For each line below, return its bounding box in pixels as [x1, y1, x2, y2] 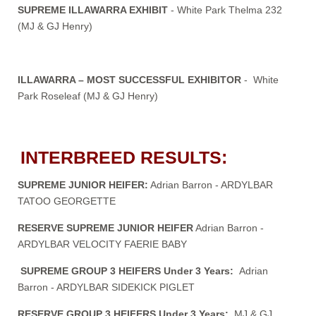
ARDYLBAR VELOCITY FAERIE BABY [18, 238, 187, 250]
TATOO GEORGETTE [18, 195, 116, 207]
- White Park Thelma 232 [168, 4, 282, 16]
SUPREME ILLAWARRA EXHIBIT [18, 4, 168, 16]
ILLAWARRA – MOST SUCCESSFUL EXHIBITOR [18, 73, 241, 85]
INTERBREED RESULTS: [20, 147, 227, 167]
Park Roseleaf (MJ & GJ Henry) [18, 90, 158, 102]
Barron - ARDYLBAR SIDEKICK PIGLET [18, 281, 197, 293]
